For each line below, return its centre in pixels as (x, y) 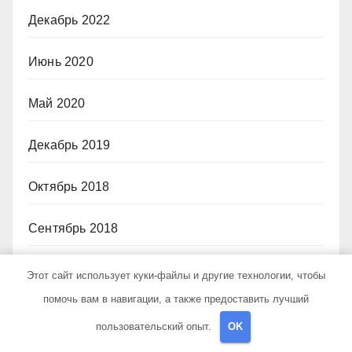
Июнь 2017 (61, 311)
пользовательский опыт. (156, 326)
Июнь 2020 (61, 61)
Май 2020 (57, 103)
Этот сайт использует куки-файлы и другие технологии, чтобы (176, 275)
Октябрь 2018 (69, 186)
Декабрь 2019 (70, 145)
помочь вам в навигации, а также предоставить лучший (176, 299)
